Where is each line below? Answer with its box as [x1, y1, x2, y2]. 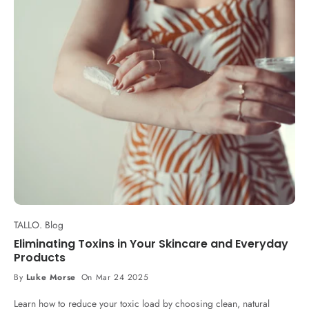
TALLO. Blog [14, 218, 63, 232]
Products [14, 250, 66, 266]
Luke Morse [26, 271, 76, 283]
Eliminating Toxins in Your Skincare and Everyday [14, 236, 288, 252]
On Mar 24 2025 [81, 271, 149, 283]
